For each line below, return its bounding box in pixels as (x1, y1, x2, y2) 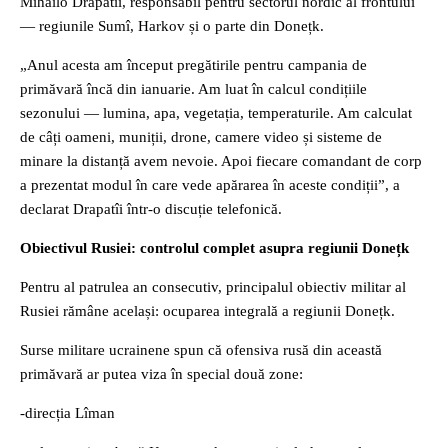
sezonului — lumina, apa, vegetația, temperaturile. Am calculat (20, 105, 412, 121)
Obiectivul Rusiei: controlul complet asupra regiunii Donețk (20, 240, 409, 256)
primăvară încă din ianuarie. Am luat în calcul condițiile (20, 81, 367, 97)
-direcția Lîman (20, 405, 115, 421)
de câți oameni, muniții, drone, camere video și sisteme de (20, 129, 382, 145)
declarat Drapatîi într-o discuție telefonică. (20, 201, 282, 217)
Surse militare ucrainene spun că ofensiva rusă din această (20, 342, 382, 358)
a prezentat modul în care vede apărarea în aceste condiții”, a (20, 177, 400, 193)
